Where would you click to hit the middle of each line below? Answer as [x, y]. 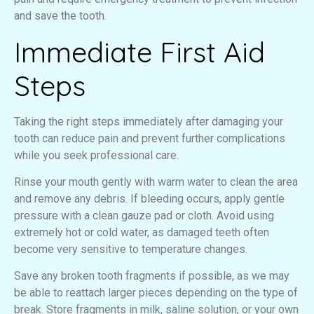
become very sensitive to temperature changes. [131, 250]
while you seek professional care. [96, 155]
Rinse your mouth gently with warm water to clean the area [156, 182]
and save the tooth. [60, 16]
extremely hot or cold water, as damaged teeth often [142, 233]
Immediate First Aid [139, 52]
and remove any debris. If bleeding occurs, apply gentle [149, 199]
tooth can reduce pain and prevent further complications [150, 138]
